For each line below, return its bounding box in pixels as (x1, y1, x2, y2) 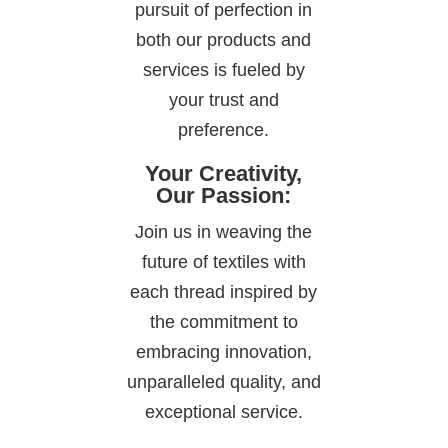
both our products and (136, 30, 312, 51)
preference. (178, 120, 270, 141)
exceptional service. (144, 402, 303, 423)
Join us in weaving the (135, 222, 313, 243)
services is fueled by (142, 60, 305, 81)
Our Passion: (156, 183, 292, 209)
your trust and (168, 90, 279, 111)
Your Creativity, (145, 161, 303, 187)
